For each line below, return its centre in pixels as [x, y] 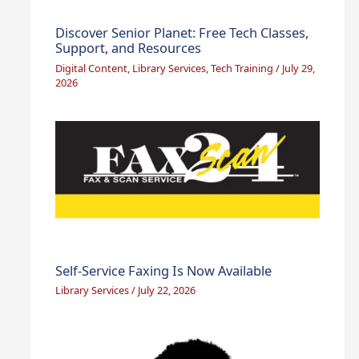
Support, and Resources [129, 48]
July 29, [299, 68]
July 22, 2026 [167, 290]
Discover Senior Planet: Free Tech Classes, [182, 33]
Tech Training [242, 68]
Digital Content [92, 68]
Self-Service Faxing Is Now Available [164, 270]
